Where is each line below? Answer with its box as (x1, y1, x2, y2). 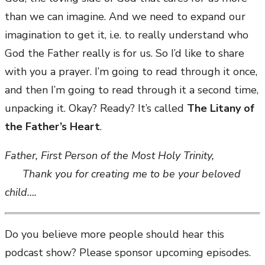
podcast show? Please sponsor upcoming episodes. (5, 245, 251, 260)
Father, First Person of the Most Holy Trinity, (5, 148, 214, 163)
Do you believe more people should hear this (5, 227, 224, 242)
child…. (5, 185, 37, 200)
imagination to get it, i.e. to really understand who (5, 28, 248, 43)
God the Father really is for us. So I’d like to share (5, 46, 244, 61)
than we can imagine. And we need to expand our (5, 9, 245, 24)
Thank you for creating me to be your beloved (5, 167, 241, 182)
